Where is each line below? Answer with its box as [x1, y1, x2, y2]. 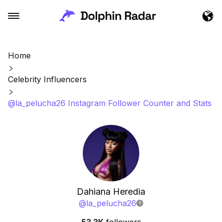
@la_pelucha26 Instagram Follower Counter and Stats [8, 98, 212, 108]
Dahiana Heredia [77, 186, 145, 197]
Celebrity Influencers [8, 74, 87, 84]
